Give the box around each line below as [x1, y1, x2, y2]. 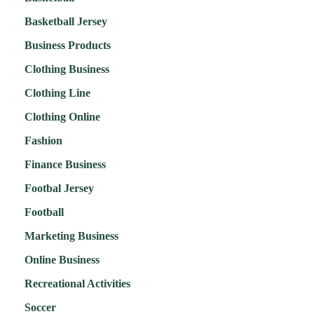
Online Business [25, 254, 100, 266]
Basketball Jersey [25, 15, 107, 28]
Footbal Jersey [25, 182, 94, 195]
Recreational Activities [25, 278, 130, 290]
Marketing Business [25, 230, 118, 243]
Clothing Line [25, 87, 90, 100]
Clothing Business [25, 63, 109, 76]
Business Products [25, 39, 111, 52]
